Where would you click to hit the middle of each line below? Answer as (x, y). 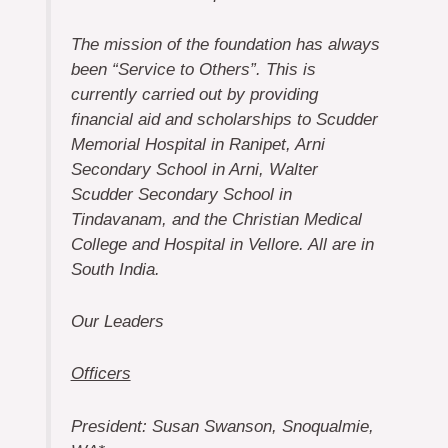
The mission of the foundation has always (225, 44)
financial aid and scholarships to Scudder (224, 119)
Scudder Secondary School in (181, 194)
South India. (115, 269)
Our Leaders (117, 322)
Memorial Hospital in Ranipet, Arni (197, 144)
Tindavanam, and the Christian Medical (216, 219)
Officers (100, 374)
